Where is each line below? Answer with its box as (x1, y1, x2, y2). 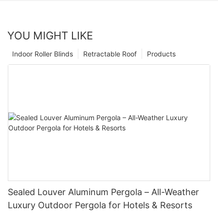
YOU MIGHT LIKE (7, 29, 93, 42)
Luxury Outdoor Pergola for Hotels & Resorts (8, 200, 192, 211)
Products (147, 50, 176, 58)
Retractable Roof (83, 50, 137, 58)
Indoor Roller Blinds (12, 50, 73, 58)
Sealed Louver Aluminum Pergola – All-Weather (8, 187, 199, 198)
